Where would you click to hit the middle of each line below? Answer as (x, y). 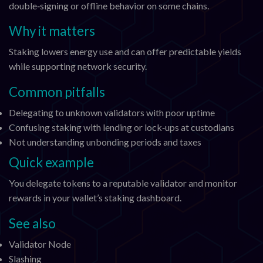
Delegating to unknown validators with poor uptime (112, 113)
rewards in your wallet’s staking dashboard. (95, 198)
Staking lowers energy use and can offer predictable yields (125, 52)
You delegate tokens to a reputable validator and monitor (123, 183)
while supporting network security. (78, 66)
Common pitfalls (57, 92)
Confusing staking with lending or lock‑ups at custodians (122, 127)
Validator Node (40, 244)
